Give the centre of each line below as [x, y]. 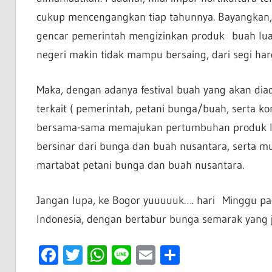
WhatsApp [148, 254]
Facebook [97, 254]
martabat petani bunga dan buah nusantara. [140, 165]
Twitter [111, 254]
